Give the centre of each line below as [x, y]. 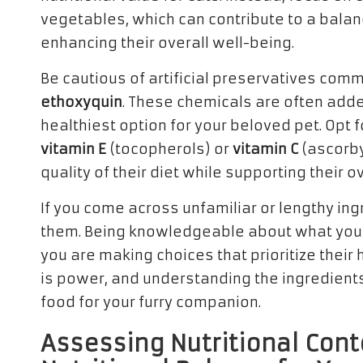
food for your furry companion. [151, 302]
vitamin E [73, 149]
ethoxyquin [81, 102]
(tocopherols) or [169, 149]
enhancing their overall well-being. [167, 43]
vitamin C [265, 149]
